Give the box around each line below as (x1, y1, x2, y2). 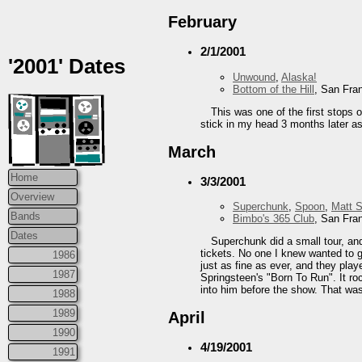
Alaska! (281, 70, 317, 83)
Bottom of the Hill (233, 82, 314, 95)
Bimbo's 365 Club (233, 213, 314, 225)
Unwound (233, 70, 276, 83)
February (168, 13, 237, 32)
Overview (11, 190, 54, 203)
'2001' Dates (8, 54, 125, 79)
